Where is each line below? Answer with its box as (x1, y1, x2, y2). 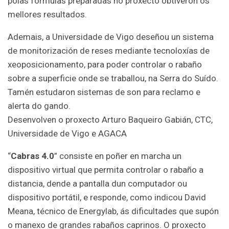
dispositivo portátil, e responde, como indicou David (8, 192, 206, 202)
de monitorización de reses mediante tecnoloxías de (8, 45, 210, 56)
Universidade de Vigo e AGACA (8, 128, 127, 139)
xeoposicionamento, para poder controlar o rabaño (8, 59, 202, 70)
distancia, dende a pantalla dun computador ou (8, 178, 187, 189)
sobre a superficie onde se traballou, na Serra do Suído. (8, 73, 218, 83)
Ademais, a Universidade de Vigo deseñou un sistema (8, 31, 214, 42)
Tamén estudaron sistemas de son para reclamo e (8, 86, 200, 97)
